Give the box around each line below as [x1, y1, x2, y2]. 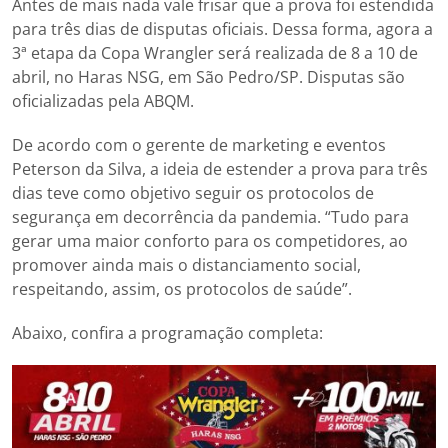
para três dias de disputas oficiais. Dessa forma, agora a [12, 17, 433, 40]
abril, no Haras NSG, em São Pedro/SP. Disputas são [12, 65, 405, 88]
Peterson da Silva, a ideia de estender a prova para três [12, 157, 428, 180]
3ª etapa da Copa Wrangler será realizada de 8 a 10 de [12, 41, 418, 64]
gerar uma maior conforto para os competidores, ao [12, 229, 408, 252]
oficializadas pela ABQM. [12, 89, 194, 112]
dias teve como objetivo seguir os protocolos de [12, 181, 374, 204]
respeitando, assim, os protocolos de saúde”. [12, 277, 352, 300]
